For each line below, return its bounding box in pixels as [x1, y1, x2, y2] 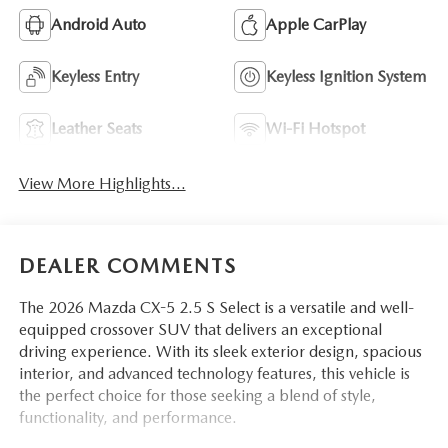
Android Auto [50, 15, 146, 35]
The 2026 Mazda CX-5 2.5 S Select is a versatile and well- [18, 297, 414, 317]
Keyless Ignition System [266, 67, 426, 87]
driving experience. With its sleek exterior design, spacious [18, 341, 422, 361]
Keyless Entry [50, 67, 139, 87]
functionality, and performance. [18, 407, 237, 427]
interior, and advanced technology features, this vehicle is [18, 363, 410, 383]
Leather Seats [50, 119, 142, 139]
